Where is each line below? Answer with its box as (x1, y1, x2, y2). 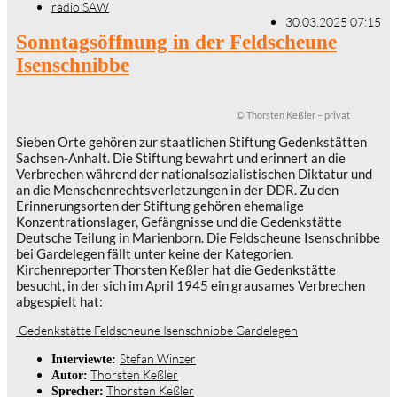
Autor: (51, 367, 88, 382)
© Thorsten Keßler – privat (237, 109, 350, 121)
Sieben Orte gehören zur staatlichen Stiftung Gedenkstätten (16, 133, 367, 150)
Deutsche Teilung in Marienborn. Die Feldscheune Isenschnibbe (16, 229, 380, 245)
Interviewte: (51, 351, 120, 366)
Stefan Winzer (120, 350, 196, 366)
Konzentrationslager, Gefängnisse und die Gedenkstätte (16, 213, 342, 230)
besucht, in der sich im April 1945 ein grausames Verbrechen (16, 276, 365, 293)
